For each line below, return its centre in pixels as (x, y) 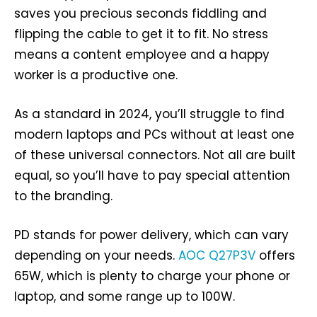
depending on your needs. (96, 256)
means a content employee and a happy (142, 55)
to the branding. (63, 196)
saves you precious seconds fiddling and (140, 14)
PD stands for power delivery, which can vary (151, 235)
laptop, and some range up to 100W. (125, 297)
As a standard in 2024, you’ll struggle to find (149, 114)
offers (275, 256)
